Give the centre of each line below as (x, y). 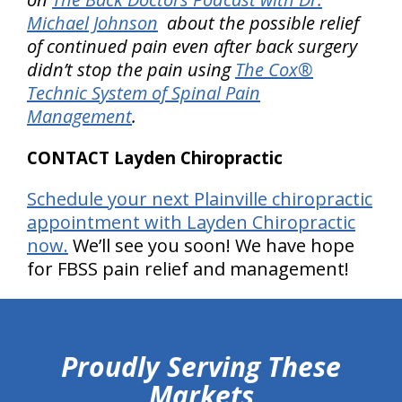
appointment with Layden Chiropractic (191, 222)
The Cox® (274, 70)
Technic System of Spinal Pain (144, 93)
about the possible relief (258, 23)
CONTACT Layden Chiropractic (155, 157)
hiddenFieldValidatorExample (90, 305)
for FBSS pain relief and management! (188, 269)
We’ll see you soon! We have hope (211, 245)
